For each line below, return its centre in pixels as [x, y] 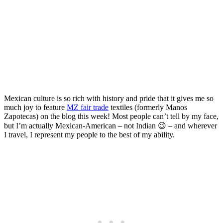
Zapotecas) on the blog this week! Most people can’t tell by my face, [111, 116]
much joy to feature [35, 107]
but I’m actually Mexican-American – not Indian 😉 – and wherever [111, 125]
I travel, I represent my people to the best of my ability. [89, 134]
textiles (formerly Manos [148, 107]
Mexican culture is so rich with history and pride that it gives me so [109, 98]
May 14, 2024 [153, 80]
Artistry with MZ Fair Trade [108, 25]
